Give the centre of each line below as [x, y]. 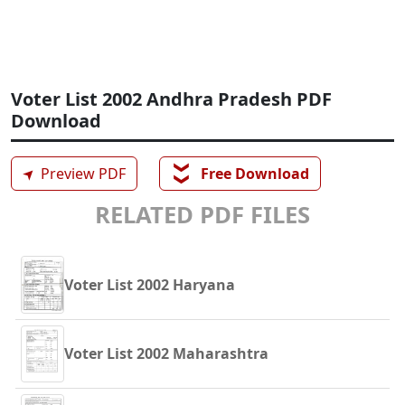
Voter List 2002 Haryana [150, 284]
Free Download [253, 174]
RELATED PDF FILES [202, 215]
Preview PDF [81, 174]
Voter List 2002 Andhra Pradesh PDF [171, 99]
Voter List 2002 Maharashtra [166, 354]
